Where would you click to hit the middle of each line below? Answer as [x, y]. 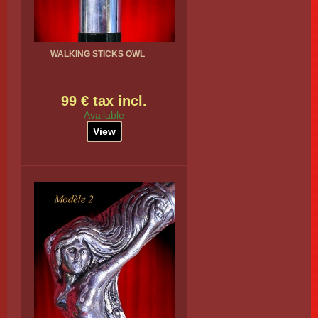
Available [104, 115]
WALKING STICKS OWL [98, 54]
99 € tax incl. [104, 101]
